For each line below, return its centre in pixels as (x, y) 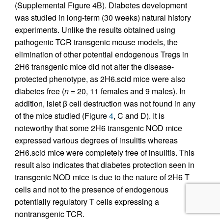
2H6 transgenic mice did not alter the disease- (94, 66)
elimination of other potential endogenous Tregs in (102, 54)
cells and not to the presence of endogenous (92, 189)
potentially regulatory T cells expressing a (87, 201)
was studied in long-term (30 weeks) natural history (103, 17)
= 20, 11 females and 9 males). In (127, 91)
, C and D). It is (139, 115)
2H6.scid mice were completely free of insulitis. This (105, 152)
